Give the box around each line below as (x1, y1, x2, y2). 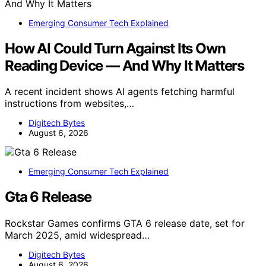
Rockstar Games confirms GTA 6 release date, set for (5, 217, 245, 230)
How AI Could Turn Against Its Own (5, 39, 226, 57)
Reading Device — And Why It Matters (5, 56, 244, 74)
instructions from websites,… (5, 97, 134, 110)
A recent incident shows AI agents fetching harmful (5, 85, 235, 98)
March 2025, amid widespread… (5, 229, 150, 242)
